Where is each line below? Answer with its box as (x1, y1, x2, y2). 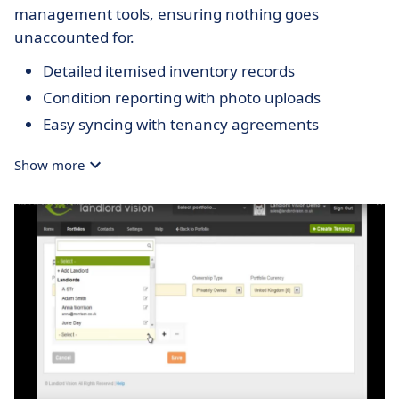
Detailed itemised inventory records (43, 61, 295, 81)
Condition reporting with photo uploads (43, 87, 321, 108)
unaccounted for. (14, 27, 134, 47)
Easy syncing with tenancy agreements (43, 114, 319, 134)
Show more (14, 156, 85, 174)
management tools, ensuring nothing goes (14, 4, 319, 24)
